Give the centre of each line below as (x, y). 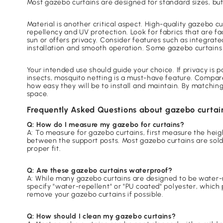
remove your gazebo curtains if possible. (95, 195)
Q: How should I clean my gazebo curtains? (101, 217)
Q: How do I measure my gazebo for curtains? (106, 125)
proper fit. (44, 149)
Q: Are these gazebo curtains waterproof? (100, 171)
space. (38, 94)
